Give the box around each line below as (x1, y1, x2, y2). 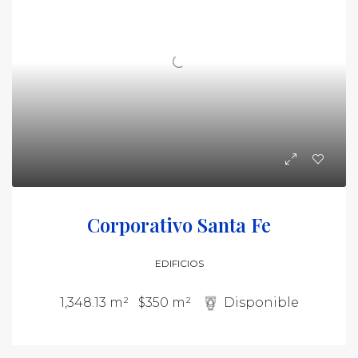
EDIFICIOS (154, 257, 204, 269)
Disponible (223, 294, 299, 310)
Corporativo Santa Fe (87, 212, 271, 237)
